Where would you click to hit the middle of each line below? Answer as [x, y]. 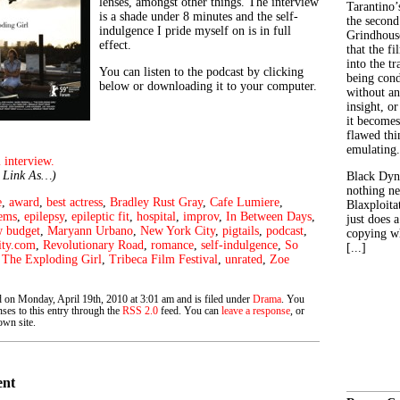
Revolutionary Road [93, 245]
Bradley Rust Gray [156, 202]
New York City [178, 231]
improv [201, 217]
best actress [75, 202]
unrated [244, 259]
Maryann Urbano [90, 231]
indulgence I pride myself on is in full [195, 31]
